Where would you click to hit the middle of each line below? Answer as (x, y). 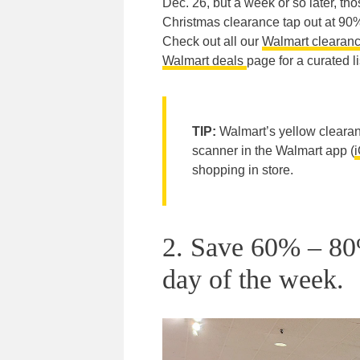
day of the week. (253, 280)
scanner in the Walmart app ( (273, 151)
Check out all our (212, 42)
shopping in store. (243, 170)
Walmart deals (205, 61)
